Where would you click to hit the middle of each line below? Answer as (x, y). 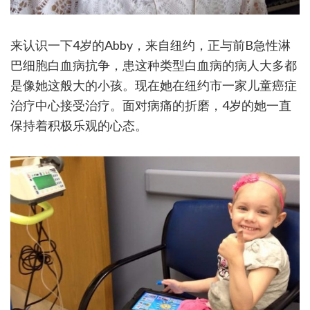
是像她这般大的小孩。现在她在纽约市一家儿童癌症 (154, 85)
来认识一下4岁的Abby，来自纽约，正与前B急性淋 (151, 45)
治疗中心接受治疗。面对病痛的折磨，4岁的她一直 (151, 106)
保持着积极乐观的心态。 (79, 126)
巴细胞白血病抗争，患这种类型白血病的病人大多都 (154, 65)
